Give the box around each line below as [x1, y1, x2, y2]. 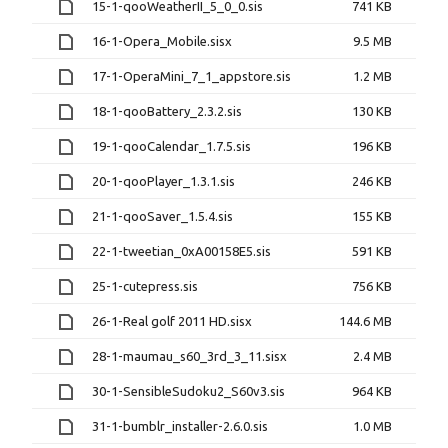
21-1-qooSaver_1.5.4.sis [92, 209, 233, 223]
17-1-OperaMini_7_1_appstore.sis [92, 69, 291, 83]
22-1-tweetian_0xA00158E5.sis [92, 244, 271, 258]
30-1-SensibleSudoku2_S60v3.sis [92, 384, 285, 398]
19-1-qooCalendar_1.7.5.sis [92, 139, 251, 153]
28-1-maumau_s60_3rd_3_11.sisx [92, 349, 287, 363]
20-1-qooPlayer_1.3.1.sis [92, 174, 235, 188]
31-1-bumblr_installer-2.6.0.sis [92, 419, 268, 433]
